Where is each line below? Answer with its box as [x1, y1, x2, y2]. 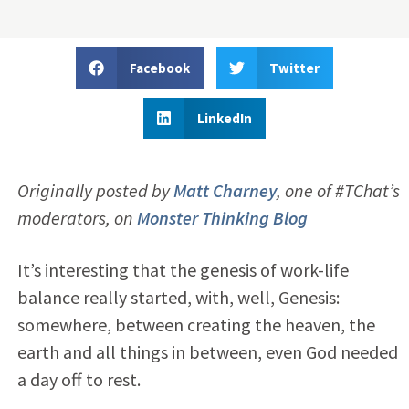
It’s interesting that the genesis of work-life [16, 257, 349, 281]
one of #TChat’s [284, 178, 400, 202]
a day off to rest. [16, 367, 141, 391]
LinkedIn [196, 109, 252, 127]
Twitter [269, 58, 320, 77]
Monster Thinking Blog [136, 205, 308, 229]
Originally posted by [16, 178, 173, 202]
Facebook [129, 58, 190, 77]
